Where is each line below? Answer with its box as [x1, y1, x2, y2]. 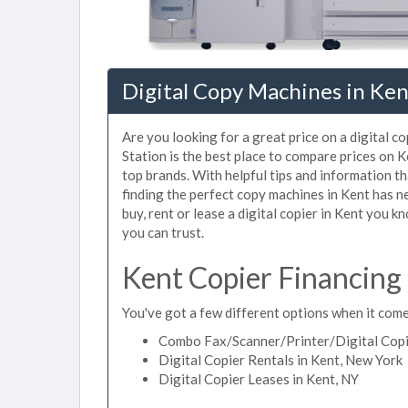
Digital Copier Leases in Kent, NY [158, 371, 359, 387]
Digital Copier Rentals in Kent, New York [158, 352, 403, 368]
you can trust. [122, 224, 204, 240]
